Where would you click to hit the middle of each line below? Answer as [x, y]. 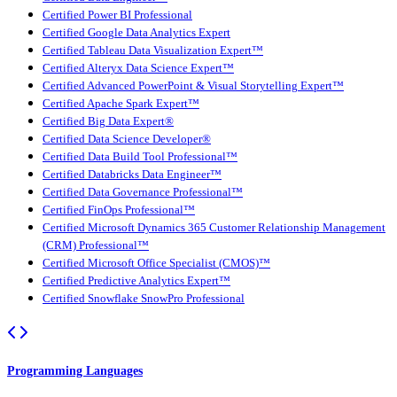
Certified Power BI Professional [117, 16]
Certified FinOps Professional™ [119, 210]
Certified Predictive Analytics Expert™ [136, 281]
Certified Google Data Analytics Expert [136, 33]
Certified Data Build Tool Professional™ [140, 157]
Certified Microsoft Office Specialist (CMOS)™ [156, 264]
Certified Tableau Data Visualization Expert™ [153, 51]
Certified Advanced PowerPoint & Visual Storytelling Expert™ [193, 86]
